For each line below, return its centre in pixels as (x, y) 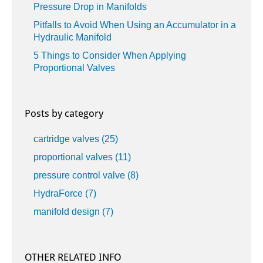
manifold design (68, 212)
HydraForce (59, 194)
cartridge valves (68, 139)
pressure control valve (80, 176)
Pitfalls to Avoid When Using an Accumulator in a (135, 25)
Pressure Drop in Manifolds (90, 7)
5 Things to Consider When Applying (110, 56)
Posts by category (64, 114)
